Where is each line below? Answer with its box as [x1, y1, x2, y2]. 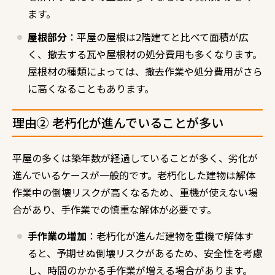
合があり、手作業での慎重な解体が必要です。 [12, 201, 217, 217]
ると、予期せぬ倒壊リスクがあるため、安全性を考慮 [28, 245, 263, 260]
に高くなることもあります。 [28, 80, 154, 96]
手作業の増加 [28, 228, 87, 243]
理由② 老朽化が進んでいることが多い [12, 113, 223, 131]
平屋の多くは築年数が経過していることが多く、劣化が [12, 150, 258, 165]
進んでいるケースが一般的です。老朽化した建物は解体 [12, 167, 255, 182]
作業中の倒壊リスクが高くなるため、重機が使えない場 [12, 184, 258, 199]
